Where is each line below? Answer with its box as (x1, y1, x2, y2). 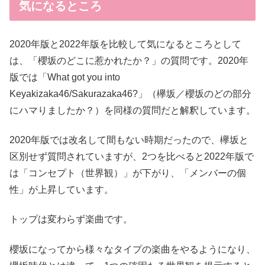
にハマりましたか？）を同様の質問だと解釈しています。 (9, 105, 256, 115)
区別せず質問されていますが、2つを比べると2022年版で (9, 151, 254, 161)
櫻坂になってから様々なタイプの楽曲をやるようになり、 (9, 244, 256, 254)
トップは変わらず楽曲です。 (9, 214, 132, 225)
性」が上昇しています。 (9, 184, 114, 195)
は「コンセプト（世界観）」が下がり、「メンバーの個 (9, 167, 246, 178)
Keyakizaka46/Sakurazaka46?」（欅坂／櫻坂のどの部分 (9, 88, 251, 99)
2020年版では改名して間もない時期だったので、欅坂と (9, 134, 248, 145)
